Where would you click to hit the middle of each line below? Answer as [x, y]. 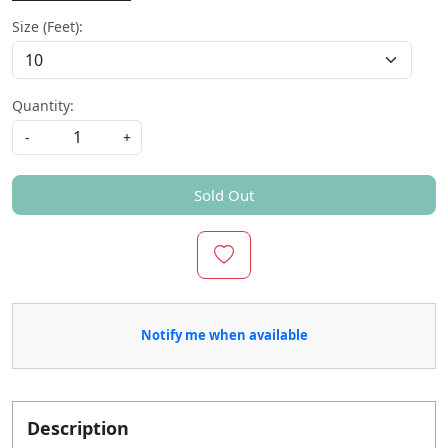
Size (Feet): [47, 26]
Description [78, 427]
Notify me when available [224, 335]
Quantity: [43, 105]
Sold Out [224, 195]
